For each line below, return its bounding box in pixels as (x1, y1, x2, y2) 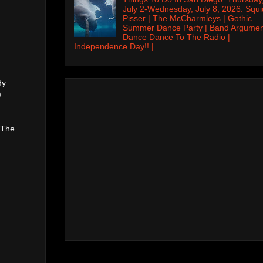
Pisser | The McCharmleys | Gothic (122, 13, 252, 23)
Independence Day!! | (74, 41, 154, 51)
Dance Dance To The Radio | (122, 32, 230, 42)
